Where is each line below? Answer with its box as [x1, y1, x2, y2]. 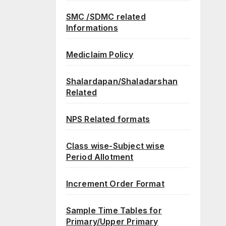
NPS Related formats [66, 114, 150, 125]
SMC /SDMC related [66, 12, 146, 22]
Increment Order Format [66, 179, 164, 189]
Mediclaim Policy [66, 49, 134, 60]
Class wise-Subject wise [66, 141, 165, 151]
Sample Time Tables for [66, 205, 162, 216]
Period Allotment [66, 152, 134, 162]
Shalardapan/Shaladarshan [66, 76, 178, 87]
